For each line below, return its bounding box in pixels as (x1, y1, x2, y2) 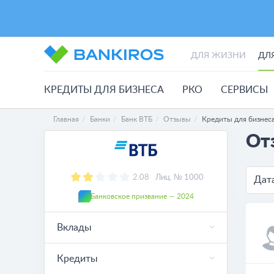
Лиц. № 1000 (155, 174, 204, 182)
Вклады (57, 223, 92, 232)
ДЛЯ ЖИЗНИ (191, 51, 246, 60)
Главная (53, 116, 79, 123)
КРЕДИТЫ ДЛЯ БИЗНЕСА (44, 85, 164, 95)
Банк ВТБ (121, 116, 152, 123)
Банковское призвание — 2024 (90, 193, 194, 200)
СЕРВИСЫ (221, 85, 268, 95)
